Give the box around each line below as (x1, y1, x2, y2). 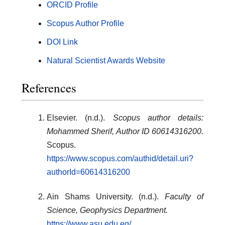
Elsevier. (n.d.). (47, 113, 113, 122)
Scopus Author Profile (47, 19, 124, 28)
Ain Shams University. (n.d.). (47, 192, 165, 201)
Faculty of (165, 192, 204, 201)
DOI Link (47, 38, 78, 47)
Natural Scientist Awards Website (47, 56, 165, 65)
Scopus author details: (113, 113, 203, 122)
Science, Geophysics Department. (47, 205, 168, 214)
